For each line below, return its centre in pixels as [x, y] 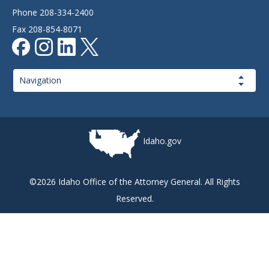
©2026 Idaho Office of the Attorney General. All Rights [134, 182]
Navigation [32, 80]
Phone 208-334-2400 [53, 12]
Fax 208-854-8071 [47, 29]
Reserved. [134, 199]
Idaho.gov [162, 141]
